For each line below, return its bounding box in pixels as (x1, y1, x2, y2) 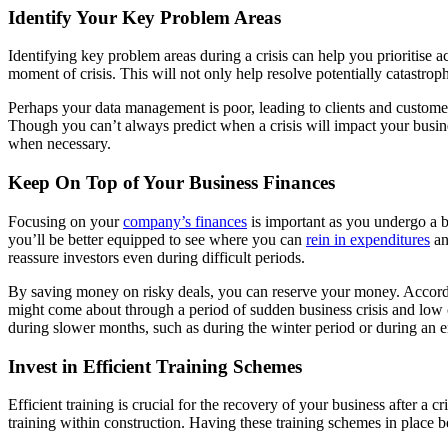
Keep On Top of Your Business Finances (8, 172, 335, 194)
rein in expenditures (306, 230, 430, 248)
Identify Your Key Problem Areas (8, 6, 281, 28)
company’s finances (123, 212, 247, 230)
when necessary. (8, 135, 111, 153)
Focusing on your (8, 212, 123, 230)
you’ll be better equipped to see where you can (8, 230, 306, 248)
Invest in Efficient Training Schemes (8, 355, 302, 377)
